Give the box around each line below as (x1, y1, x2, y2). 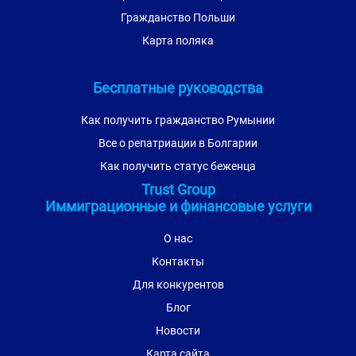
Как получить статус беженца (100, 160, 256, 172)
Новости (156, 324, 200, 337)
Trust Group (141, 181, 215, 198)
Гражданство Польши (121, 11, 235, 24)
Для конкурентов (132, 278, 224, 291)
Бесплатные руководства (93, 79, 263, 96)
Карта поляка (142, 34, 214, 47)
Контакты (152, 255, 204, 268)
